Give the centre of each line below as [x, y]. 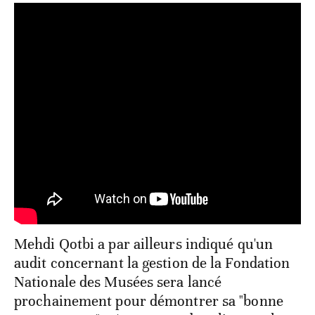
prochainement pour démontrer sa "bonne [149, 301]
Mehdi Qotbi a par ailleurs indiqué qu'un [144, 244]
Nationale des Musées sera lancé [118, 282]
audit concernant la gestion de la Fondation [152, 263]
